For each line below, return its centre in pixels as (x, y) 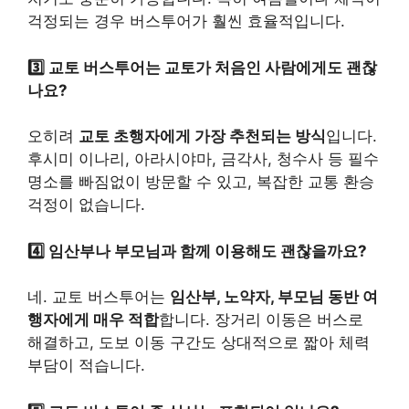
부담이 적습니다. (86, 366)
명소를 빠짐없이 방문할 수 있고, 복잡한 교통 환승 (201, 182)
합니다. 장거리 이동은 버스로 (261, 320)
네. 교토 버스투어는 (99, 297)
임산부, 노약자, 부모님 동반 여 (274, 297)
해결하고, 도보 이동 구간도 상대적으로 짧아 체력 (199, 343)
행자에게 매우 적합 (93, 320)
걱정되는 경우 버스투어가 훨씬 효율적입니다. (186, 21)
